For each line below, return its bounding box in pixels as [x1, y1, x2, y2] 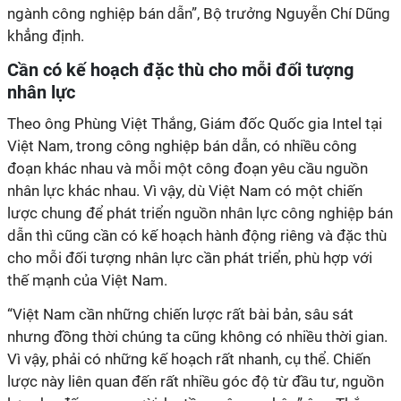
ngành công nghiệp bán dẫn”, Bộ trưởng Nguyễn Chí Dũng [7, 4, 390, 22]
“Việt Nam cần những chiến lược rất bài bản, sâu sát [7, 305, 354, 323]
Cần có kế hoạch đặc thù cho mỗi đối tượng [7, 59, 354, 81]
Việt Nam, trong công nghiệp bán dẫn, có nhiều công [7, 137, 357, 155]
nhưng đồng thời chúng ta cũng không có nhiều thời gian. [7, 328, 388, 346]
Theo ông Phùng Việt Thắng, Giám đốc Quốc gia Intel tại [7, 115, 382, 132]
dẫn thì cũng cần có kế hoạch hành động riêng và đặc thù [7, 226, 387, 244]
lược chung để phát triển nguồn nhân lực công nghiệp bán [7, 204, 393, 222]
